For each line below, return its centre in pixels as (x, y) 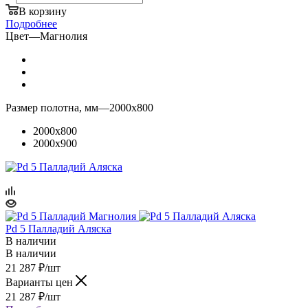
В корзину (43, 11)
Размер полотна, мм (52, 107)
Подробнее (31, 23)
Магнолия (64, 36)
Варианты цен (41, 282)
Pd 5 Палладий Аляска (58, 228)
